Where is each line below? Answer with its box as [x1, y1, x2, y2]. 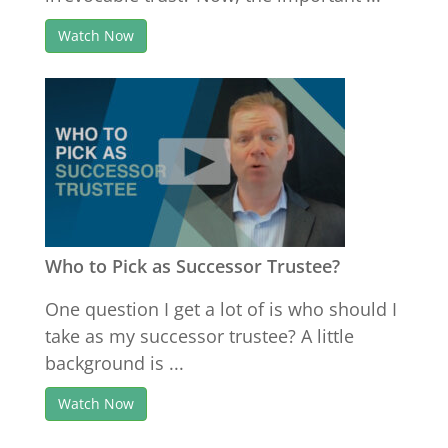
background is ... [44, 351, 184, 375]
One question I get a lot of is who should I [44, 297, 397, 321]
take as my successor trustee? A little [44, 324, 354, 348]
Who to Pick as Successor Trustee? [44, 254, 340, 278]
